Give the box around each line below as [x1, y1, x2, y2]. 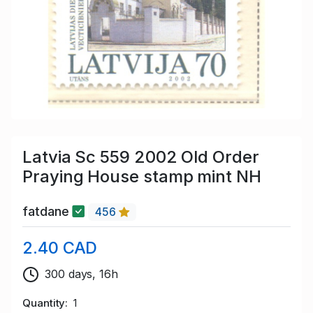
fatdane [22, 204, 73, 219]
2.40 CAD [22, 238, 98, 259]
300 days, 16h [45, 267, 118, 282]
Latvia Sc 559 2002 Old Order [22, 146, 259, 167]
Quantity [22, 296, 66, 310]
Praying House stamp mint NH [22, 166, 261, 187]
